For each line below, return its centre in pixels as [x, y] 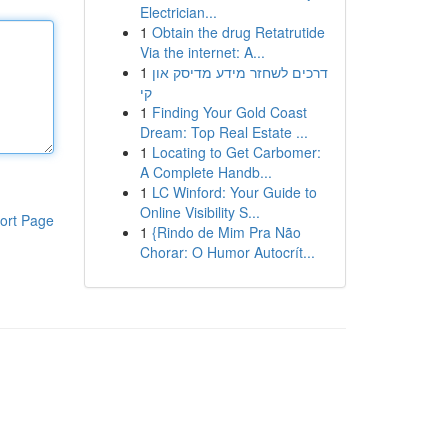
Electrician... [178, 12]
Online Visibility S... [199, 212]
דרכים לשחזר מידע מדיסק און [239, 72]
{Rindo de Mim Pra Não [226, 232]
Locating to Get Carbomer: [236, 152]
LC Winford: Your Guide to [234, 192]
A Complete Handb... [205, 172]
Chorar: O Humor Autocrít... [227, 252]
